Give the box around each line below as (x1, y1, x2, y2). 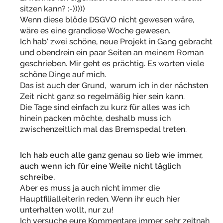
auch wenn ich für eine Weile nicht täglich (20, 161, 181, 171)
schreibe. (20, 172, 55, 182)
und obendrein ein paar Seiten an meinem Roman (20, 48, 204, 58)
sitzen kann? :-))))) (20, 4, 85, 14)
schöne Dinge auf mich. (20, 70, 106, 80)
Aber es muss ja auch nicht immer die (20, 183, 160, 193)
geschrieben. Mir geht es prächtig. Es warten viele (20, 59, 204, 69)
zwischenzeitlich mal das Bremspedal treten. (20, 124, 187, 134)
